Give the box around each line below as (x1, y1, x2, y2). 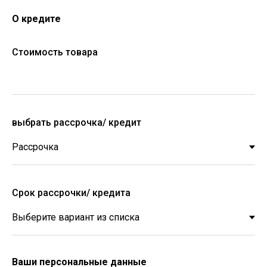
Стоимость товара (12, 46, 98, 58)
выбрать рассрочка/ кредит (12, 117, 141, 129)
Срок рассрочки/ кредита (12, 187, 131, 199)
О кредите (12, 13, 61, 25)
